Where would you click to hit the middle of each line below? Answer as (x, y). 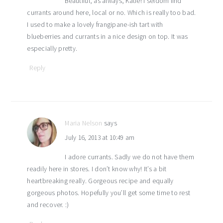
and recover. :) (48, 205)
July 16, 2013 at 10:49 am (100, 137)
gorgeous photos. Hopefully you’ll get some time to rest (109, 193)
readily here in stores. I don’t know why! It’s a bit (97, 169)
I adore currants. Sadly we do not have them (130, 157)
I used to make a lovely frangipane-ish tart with (95, 24)
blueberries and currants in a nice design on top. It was (108, 36)
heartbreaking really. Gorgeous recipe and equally (100, 181)
